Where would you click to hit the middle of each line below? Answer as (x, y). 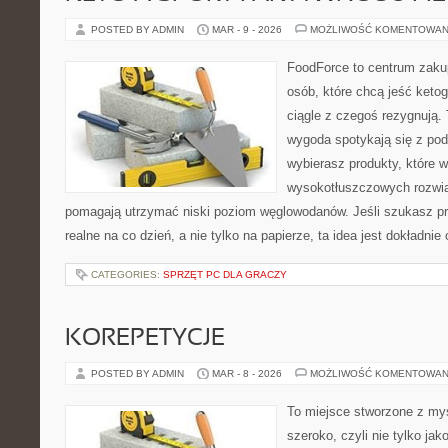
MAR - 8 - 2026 (247, 373)
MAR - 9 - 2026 (247, 29)
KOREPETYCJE (145, 339)
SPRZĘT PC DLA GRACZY (225, 274)
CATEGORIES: (127, 274)
